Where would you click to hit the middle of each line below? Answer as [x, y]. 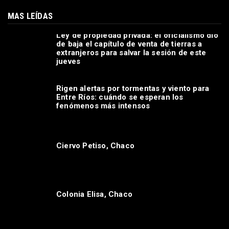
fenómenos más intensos [103, 106]
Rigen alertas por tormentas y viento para [133, 88]
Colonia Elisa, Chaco [94, 194]
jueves [68, 62]
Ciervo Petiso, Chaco [95, 145]
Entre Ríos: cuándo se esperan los [120, 97]
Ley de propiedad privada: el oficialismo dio [137, 36]
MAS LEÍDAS [30, 16]
